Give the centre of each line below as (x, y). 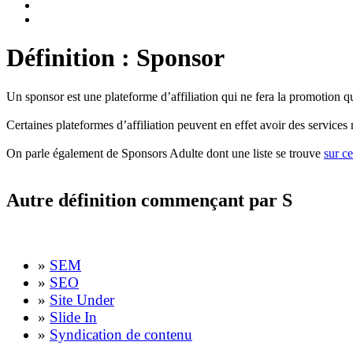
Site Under (82, 299)
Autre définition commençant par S (149, 201)
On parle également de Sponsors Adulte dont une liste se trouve (165, 153)
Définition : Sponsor (115, 58)
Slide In (73, 317)
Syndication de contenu (121, 334)
